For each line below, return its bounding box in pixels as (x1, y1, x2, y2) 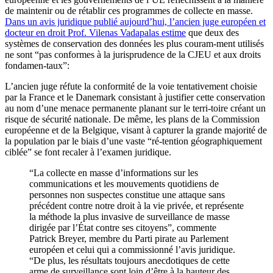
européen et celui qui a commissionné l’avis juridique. (29, 244, 235, 255)
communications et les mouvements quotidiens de (29, 178, 219, 189)
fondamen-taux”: (5, 60, 69, 71)
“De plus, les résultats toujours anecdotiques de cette (29, 255, 230, 266)
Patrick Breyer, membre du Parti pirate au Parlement (29, 233, 229, 244)
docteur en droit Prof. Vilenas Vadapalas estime (5, 27, 186, 38)
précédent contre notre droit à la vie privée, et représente (29, 200, 244, 211)
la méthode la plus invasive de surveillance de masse (29, 211, 230, 222)
